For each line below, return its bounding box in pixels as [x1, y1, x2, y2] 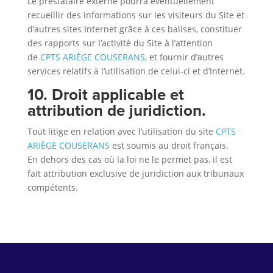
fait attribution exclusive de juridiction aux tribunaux [27, 168, 244, 179]
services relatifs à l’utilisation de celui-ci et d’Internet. [27, 65, 245, 77]
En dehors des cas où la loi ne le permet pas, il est [27, 154, 232, 165]
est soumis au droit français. [109, 140, 229, 151]
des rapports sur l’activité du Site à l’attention [27, 37, 213, 49]
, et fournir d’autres [144, 51, 224, 63]
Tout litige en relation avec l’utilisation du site [27, 126, 216, 137]
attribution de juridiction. [27, 99, 206, 122]
